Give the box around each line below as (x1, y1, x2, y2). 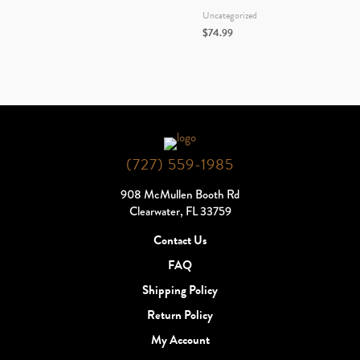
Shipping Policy (142, 280, 218, 299)
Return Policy (147, 305, 213, 324)
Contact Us (153, 231, 207, 249)
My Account (150, 330, 210, 349)
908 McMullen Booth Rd (121, 185, 239, 203)
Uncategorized (202, 7, 257, 22)
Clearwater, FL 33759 (129, 202, 231, 220)
